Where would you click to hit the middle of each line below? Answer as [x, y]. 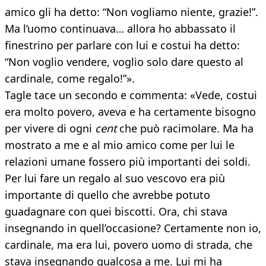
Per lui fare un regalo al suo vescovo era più [115, 178]
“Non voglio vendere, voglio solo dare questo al [124, 62]
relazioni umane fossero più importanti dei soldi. [128, 162]
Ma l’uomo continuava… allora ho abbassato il [120, 29]
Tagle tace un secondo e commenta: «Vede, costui [131, 95]
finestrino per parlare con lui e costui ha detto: [122, 45]
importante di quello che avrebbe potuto [107, 195]
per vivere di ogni [50, 129]
